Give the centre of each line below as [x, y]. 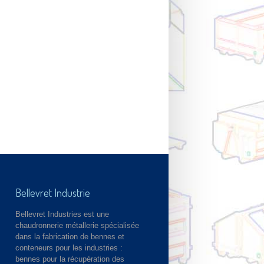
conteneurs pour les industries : [69, 248]
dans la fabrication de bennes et [70, 237]
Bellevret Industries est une [62, 214]
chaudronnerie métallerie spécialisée [77, 226]
